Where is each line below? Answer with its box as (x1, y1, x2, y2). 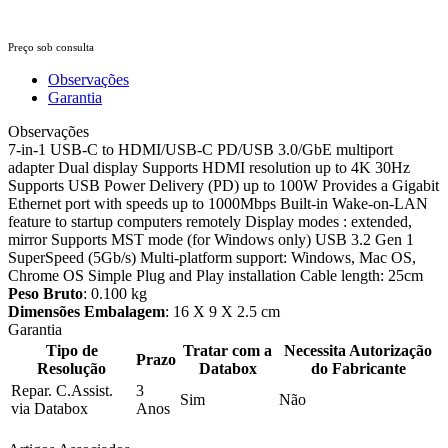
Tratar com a (183, 341, 272, 359)
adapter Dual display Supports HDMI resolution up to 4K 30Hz (8, 158, 410, 176)
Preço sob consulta (8, 40, 94, 53)
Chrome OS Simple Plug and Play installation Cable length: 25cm (8, 266, 423, 284)
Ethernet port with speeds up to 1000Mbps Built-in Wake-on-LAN (8, 194, 428, 212)
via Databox (11, 399, 88, 417)
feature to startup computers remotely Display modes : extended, (8, 212, 412, 230)
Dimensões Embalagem (8, 302, 165, 320)
